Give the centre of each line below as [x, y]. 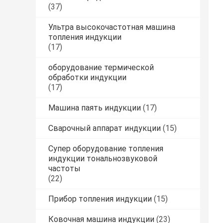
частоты [64, 169]
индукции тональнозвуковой [103, 159]
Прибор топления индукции [100, 199]
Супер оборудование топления [106, 149]
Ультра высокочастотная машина [112, 27]
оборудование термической [101, 68]
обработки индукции [87, 78]
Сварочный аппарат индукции [105, 128]
